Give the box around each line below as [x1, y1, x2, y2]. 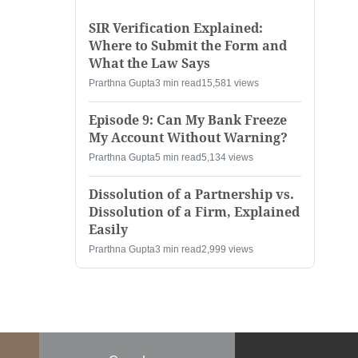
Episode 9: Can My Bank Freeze [89, 113, 287, 129]
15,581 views [201, 78, 259, 89]
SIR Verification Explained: [89, 21, 263, 37]
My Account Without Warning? [89, 130, 288, 146]
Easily [89, 222, 128, 238]
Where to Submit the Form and [89, 38, 287, 54]
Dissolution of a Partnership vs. [89, 187, 294, 203]
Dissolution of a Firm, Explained [89, 205, 300, 221]
